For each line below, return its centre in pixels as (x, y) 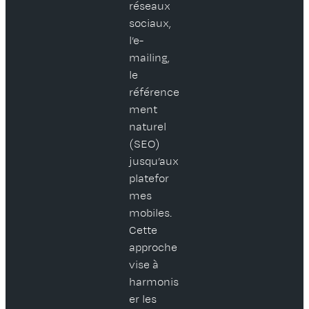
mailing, (150, 58)
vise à (144, 265)
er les (143, 300)
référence (154, 93)
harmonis (154, 282)
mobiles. (151, 213)
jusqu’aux (154, 162)
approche (153, 248)
